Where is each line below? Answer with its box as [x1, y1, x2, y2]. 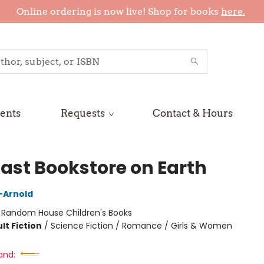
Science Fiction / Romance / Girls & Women [50, 220, 232, 232]
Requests [61, 107, 105, 119]
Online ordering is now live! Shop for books [16, 6, 221, 17]
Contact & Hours [153, 107, 233, 119]
